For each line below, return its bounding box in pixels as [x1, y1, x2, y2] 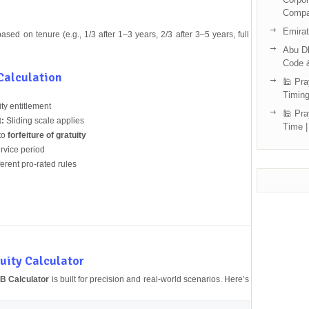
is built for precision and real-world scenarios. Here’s [49, 274, 249, 284]
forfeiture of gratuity [7, 130, 86, 140]
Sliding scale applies [3, 115, 84, 126]
